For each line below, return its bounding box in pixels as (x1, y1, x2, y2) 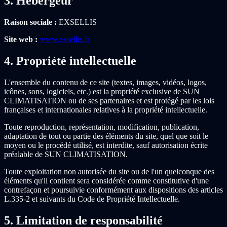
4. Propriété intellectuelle (4, 54, 136, 68)
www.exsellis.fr (40, 35, 90, 44)
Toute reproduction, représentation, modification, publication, (4, 123, 199, 132)
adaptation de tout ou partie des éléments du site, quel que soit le (4, 132, 208, 141)
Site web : (4, 35, 37, 44)
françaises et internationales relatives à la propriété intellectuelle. (4, 105, 207, 115)
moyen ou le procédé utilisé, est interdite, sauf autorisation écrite (4, 141, 208, 150)
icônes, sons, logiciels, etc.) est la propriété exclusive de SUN (4, 87, 200, 96)
